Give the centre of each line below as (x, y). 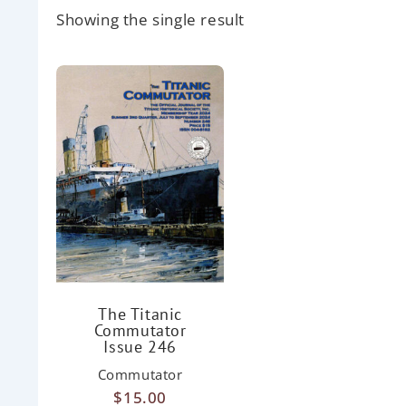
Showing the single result (150, 19)
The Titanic (140, 314)
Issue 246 (140, 346)
